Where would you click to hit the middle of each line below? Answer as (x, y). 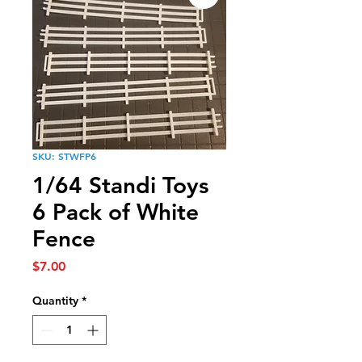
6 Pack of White (116, 212)
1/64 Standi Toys (120, 185)
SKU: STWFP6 (64, 156)
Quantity (55, 301)
